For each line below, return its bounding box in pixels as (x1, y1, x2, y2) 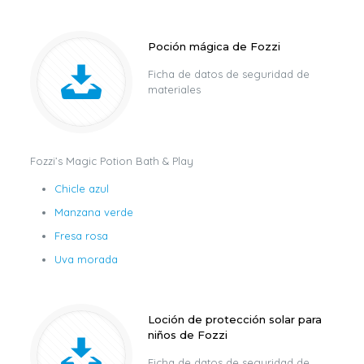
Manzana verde (54, 206, 133, 219)
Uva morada (54, 253, 118, 266)
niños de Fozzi (147, 328, 227, 341)
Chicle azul (54, 182, 109, 195)
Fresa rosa (54, 229, 108, 242)
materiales (147, 83, 201, 96)
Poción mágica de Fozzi (147, 40, 280, 53)
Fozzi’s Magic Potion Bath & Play (29, 154, 193, 167)
